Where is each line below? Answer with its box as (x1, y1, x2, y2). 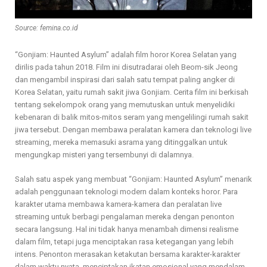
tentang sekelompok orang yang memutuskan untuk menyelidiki (15, 100, 235, 110)
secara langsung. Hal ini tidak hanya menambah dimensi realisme (15, 225, 238, 234)
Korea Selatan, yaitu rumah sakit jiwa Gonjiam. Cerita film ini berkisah (15, 88, 249, 97)
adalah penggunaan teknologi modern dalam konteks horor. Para (15, 187, 238, 197)
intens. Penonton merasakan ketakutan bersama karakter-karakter (15, 250, 240, 259)
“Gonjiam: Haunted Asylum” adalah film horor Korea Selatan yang (15, 50, 237, 60)
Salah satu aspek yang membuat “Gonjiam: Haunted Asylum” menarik (15, 175, 252, 184)
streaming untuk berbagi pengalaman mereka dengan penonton (15, 212, 234, 222)
